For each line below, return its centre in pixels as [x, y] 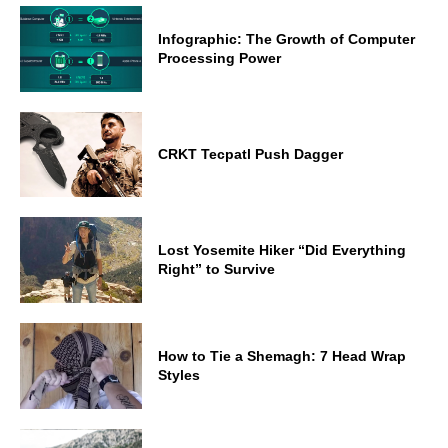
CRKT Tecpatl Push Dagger [251, 154]
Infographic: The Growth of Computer [287, 38]
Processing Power [220, 57]
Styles [179, 374]
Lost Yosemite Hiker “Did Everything [282, 250]
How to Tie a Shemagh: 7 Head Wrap [282, 355]
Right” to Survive [217, 269]
